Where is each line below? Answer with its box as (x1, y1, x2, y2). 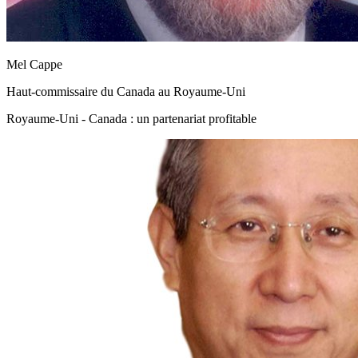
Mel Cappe (6, 57, 62, 71)
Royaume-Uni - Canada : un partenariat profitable (6, 111, 257, 125)
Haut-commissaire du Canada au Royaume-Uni (6, 84, 245, 98)
